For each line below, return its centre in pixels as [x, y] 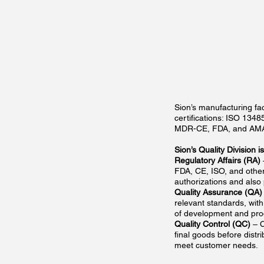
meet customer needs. [217, 245]
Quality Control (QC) [212, 224]
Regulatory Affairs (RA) [217, 160]
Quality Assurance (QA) [218, 192]
